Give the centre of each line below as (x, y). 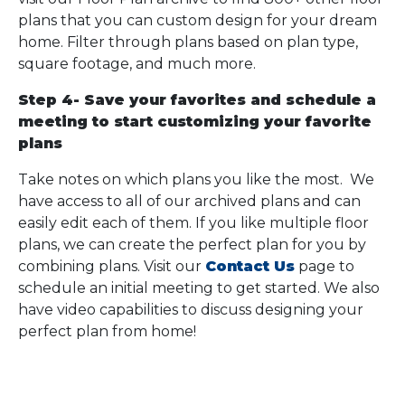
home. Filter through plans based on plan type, (188, 42)
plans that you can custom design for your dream (198, 20)
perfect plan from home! (107, 331)
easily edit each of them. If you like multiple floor (193, 223)
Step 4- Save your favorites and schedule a (197, 100)
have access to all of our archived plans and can (189, 201)
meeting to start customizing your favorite (195, 122)
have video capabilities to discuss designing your (191, 310)
